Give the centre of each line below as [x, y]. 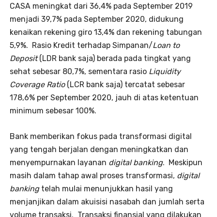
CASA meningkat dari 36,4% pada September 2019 [101, 6]
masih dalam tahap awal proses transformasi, [93, 175]
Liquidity [165, 71]
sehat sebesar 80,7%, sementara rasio [79, 71]
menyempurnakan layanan [59, 162]
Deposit [23, 58]
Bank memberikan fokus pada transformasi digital [101, 136]
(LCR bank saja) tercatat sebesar [126, 84]
